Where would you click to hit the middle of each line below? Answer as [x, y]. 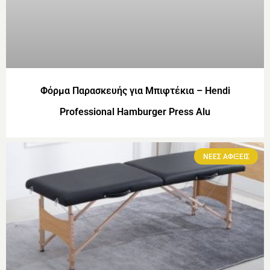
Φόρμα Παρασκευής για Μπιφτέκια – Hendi [135, 91]
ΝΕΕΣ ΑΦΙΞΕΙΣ [226, 156]
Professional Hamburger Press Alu [135, 112]
